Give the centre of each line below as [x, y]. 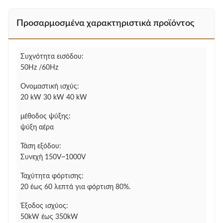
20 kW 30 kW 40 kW [54, 98]
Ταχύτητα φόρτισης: [52, 176]
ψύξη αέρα [37, 127]
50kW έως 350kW [49, 217]
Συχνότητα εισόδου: [52, 57]
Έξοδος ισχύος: [44, 206]
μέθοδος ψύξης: [46, 116]
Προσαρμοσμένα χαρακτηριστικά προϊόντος [105, 23]
